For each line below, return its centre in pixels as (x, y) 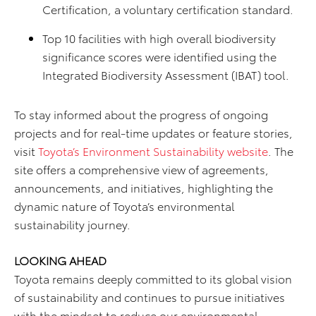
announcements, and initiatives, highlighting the (144, 188)
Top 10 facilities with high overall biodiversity (159, 38)
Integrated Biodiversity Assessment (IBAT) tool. (166, 75)
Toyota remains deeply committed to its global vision (153, 279)
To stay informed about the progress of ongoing (141, 114)
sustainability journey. (72, 224)
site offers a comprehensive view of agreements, (141, 169)
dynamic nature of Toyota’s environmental (124, 206)
